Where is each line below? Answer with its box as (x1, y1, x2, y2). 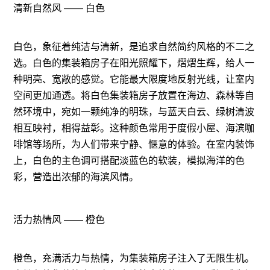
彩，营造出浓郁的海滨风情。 (13, 171, 139, 182)
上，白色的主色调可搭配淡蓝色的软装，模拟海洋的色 (13, 155, 245, 166)
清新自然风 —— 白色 (13, 2, 105, 13)
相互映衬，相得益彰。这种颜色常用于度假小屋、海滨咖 (13, 122, 255, 133)
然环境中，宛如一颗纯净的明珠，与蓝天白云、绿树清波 (13, 106, 255, 117)
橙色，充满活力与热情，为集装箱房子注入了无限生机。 (13, 253, 255, 263)
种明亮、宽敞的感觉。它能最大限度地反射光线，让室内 (13, 74, 255, 84)
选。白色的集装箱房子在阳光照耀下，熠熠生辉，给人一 (13, 57, 255, 68)
